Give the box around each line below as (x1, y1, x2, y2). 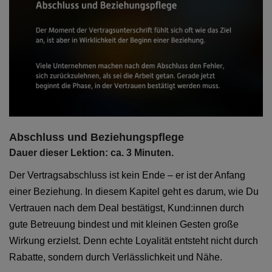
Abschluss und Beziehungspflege (9, 131, 184, 143)
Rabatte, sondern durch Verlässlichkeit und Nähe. (9, 251, 222, 262)
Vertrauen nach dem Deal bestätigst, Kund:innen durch (9, 202, 244, 213)
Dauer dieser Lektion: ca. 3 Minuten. (9, 147, 174, 158)
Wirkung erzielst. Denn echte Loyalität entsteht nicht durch (9, 235, 258, 246)
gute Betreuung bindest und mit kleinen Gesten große (9, 219, 239, 229)
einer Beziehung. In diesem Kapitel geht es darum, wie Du (9, 186, 259, 197)
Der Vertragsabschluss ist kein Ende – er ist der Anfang (9, 169, 245, 180)
